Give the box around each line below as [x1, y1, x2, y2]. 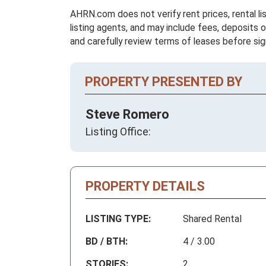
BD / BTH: [85, 236, 128, 248]
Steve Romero [85, 107, 169, 122]
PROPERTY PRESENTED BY [85, 74, 242, 90]
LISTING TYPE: [85, 213, 151, 225]
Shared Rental [183, 213, 242, 225]
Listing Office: [85, 125, 151, 138]
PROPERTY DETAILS [85, 179, 205, 194]
